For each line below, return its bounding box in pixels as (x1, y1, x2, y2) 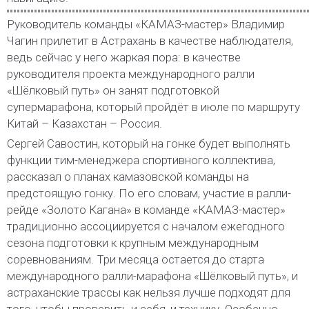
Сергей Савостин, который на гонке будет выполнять (7, 136, 290, 150)
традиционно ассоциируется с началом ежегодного (7, 219, 285, 233)
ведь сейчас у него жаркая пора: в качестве (7, 50, 241, 64)
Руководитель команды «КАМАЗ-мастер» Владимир (7, 17, 285, 31)
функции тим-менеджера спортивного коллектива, (7, 152, 275, 167)
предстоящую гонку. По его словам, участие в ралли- (7, 186, 291, 200)
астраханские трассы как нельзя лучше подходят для (7, 285, 290, 299)
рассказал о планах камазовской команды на (7, 169, 249, 183)
